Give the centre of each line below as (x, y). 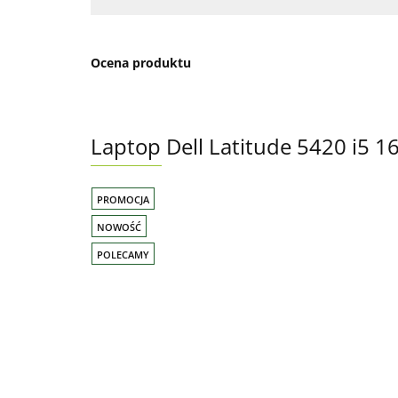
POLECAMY (123, 255)
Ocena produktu (141, 62)
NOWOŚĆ (119, 227)
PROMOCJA (123, 200)
